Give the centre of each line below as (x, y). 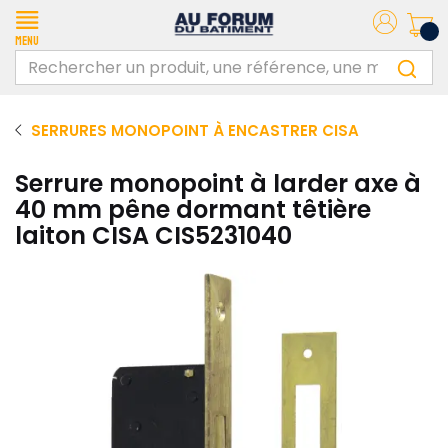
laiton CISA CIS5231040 (153, 235)
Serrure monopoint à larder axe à (218, 183)
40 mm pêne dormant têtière (193, 209)
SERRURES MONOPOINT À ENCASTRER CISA (195, 130)
